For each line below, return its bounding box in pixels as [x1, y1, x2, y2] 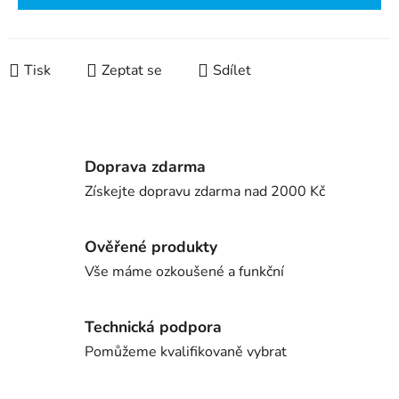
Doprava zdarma [85, 155, 206, 177]
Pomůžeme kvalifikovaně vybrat [85, 341, 287, 362]
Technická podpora [85, 315, 222, 338]
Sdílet [213, 61, 251, 81]
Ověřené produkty [85, 235, 217, 257]
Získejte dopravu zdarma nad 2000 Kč [85, 181, 325, 201]
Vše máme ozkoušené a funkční [85, 261, 284, 281]
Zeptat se [102, 61, 162, 81]
